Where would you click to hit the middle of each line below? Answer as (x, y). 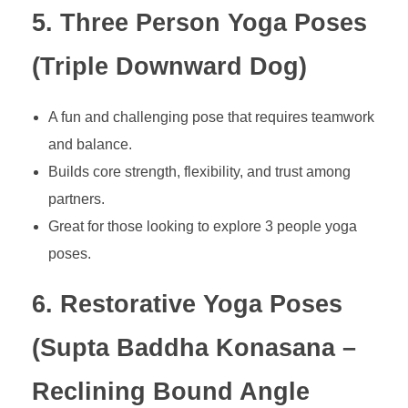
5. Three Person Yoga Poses (199, 23)
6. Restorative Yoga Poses (187, 304)
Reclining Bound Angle (171, 391)
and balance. (90, 144)
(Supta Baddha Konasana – (194, 347)
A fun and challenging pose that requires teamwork (211, 117)
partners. (76, 199)
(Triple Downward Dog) (169, 67)
